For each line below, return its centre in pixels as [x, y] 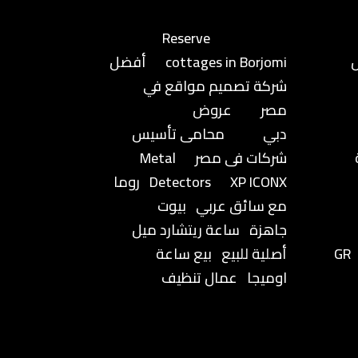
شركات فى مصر [241, 157]
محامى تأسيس [178, 133]
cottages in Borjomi [226, 62]
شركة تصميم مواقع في [215, 86]
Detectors [180, 181]
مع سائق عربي [241, 205]
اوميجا [267, 277]
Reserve [186, 38]
